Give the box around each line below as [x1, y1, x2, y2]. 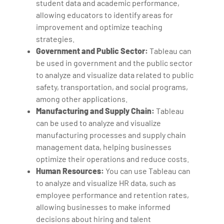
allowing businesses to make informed [36, 202, 171, 212]
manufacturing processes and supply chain [36, 130, 186, 140]
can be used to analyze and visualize [36, 118, 161, 128]
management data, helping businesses [36, 142, 172, 152]
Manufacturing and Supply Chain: [36, 106, 155, 116]
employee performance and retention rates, [36, 190, 189, 200]
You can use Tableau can [104, 166, 191, 176]
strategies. [36, 34, 75, 44]
